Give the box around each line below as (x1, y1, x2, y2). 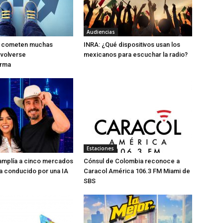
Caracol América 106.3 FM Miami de (84, 167, 190, 175)
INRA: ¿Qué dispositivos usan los (84, 41, 180, 49)
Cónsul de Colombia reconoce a (84, 157, 180, 165)
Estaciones (87, 145, 114, 152)
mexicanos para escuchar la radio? (84, 51, 188, 59)
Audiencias (87, 28, 115, 36)
